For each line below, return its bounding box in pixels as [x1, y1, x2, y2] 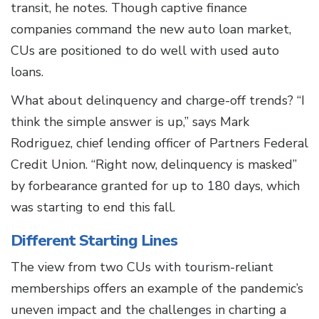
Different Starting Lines [11, 230, 177, 252]
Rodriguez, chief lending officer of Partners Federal [11, 135, 308, 152]
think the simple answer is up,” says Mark [11, 113, 249, 131]
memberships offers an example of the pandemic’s [11, 280, 303, 298]
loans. [11, 63, 47, 81]
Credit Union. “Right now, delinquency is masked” [11, 156, 297, 174]
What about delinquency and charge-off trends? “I [11, 92, 305, 110]
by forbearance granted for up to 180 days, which [11, 177, 300, 195]
